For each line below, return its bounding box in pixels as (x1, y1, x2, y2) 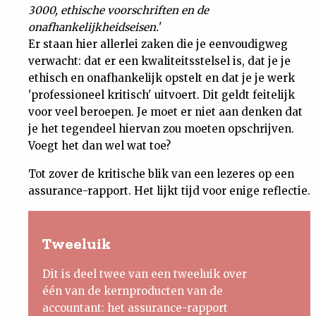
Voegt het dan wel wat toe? (28, 139, 171, 152)
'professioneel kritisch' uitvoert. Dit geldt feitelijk (28, 88, 295, 102)
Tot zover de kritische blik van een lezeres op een (28, 167, 294, 181)
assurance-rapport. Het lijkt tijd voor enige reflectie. (28, 184, 310, 197)
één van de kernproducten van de (42, 284, 223, 298)
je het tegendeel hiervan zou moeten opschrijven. (28, 122, 294, 135)
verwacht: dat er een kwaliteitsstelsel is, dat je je (28, 54, 291, 68)
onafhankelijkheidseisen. (28, 20, 159, 34)
